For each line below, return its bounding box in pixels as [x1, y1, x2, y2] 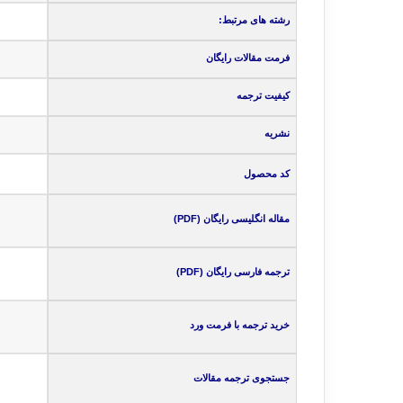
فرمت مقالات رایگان [206, 52, 291, 63]
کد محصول [244, 168, 291, 179]
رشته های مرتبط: [219, 14, 291, 25]
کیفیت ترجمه [237, 90, 291, 101]
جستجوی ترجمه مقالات [193, 372, 291, 383]
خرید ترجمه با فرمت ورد [190, 319, 291, 330]
